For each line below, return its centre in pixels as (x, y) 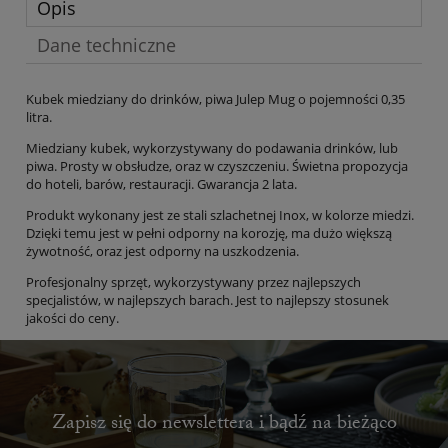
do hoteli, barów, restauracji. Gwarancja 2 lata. (161, 184)
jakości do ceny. (72, 318)
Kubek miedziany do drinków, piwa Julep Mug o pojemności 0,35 (215, 99)
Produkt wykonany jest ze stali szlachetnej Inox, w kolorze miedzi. (220, 215)
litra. (39, 117)
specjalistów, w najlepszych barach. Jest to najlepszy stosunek (207, 300)
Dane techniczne (106, 45)
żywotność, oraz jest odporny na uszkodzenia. (162, 251)
